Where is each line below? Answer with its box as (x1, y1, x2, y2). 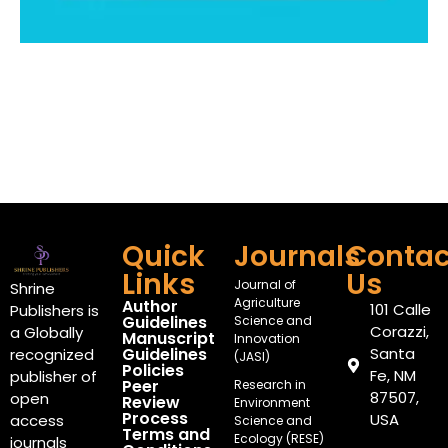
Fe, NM (369, 365, 416, 387)
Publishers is (10, 300, 99, 322)
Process (122, 407, 188, 431)
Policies (122, 359, 184, 383)
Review (122, 391, 180, 415)
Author (122, 295, 178, 319)
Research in (234, 376, 306, 394)
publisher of (10, 366, 97, 388)
